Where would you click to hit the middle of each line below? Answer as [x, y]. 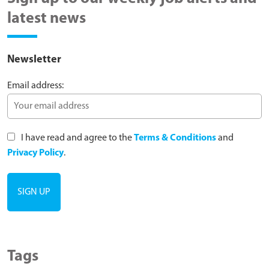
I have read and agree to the [77, 138]
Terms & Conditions [175, 138]
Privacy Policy [35, 153]
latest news [47, 19]
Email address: [35, 86]
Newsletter [34, 59]
